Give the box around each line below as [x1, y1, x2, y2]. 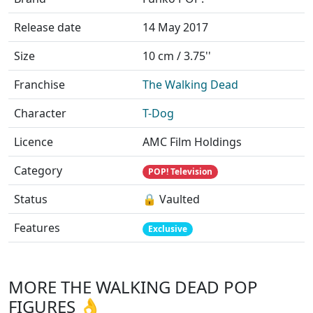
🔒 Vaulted [143, 191, 200, 207]
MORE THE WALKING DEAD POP [8, 275, 258, 298]
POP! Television [147, 166, 212, 177]
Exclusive [147, 223, 187, 235]
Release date [14, 20, 81, 35]
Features [14, 220, 60, 235]
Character [14, 105, 66, 121]
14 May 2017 [143, 20, 208, 35]
